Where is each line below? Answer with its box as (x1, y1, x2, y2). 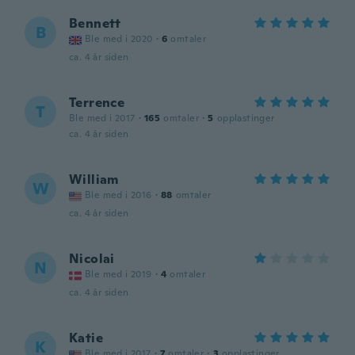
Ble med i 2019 (85, 268, 152, 281)
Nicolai (69, 250, 115, 267)
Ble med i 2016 (85, 189, 152, 201)
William (69, 171, 119, 188)
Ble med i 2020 (85, 32, 153, 45)
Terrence (69, 94, 125, 111)
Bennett (69, 15, 121, 32)
